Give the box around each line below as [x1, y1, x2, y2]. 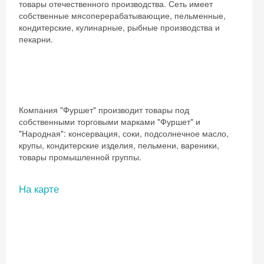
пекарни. [19, 33, 55, 45]
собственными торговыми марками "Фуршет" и [19, 115, 200, 127]
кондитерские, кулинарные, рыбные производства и [19, 21, 220, 33]
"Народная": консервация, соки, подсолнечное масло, [19, 127, 229, 139]
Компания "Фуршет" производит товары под [19, 104, 189, 115]
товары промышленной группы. [19, 151, 144, 163]
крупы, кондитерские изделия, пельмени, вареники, [19, 139, 219, 151]
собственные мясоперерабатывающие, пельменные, [19, 9, 226, 21]
